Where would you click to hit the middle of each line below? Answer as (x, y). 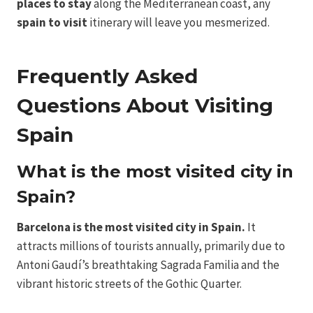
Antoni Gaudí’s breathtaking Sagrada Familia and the (148, 265)
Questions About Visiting (145, 106)
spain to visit (52, 23)
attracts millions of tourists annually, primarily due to (151, 246)
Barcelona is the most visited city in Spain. (131, 227)
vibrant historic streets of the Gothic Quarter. (129, 284)
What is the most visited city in (155, 172)
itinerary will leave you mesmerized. (179, 23)
